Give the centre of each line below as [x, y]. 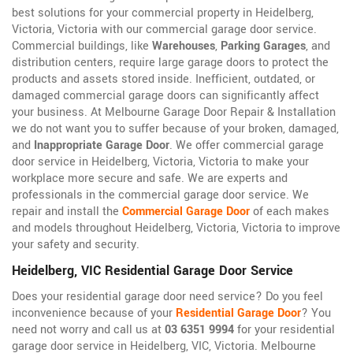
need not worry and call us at [88, 330]
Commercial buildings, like [82, 46]
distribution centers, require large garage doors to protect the [170, 63]
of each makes [290, 212]
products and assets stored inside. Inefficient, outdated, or [163, 80]
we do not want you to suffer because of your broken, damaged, [175, 129]
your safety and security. [76, 245]
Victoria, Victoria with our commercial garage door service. [164, 30]
